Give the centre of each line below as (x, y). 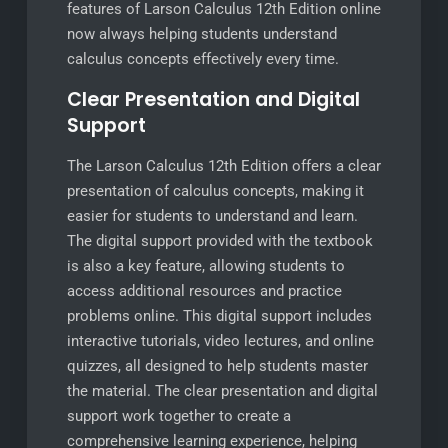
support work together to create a (178, 416)
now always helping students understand (201, 34)
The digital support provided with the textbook (219, 241)
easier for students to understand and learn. (212, 216)
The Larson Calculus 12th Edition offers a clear (223, 166)
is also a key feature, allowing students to (205, 266)
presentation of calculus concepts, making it (215, 191)
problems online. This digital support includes (219, 316)
